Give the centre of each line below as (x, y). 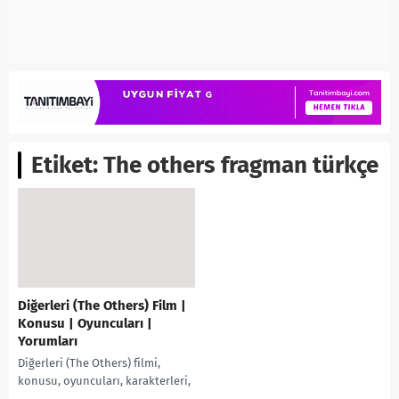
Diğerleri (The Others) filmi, (89, 363)
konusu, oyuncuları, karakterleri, (104, 381)
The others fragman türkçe (241, 166)
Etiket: (67, 166)
